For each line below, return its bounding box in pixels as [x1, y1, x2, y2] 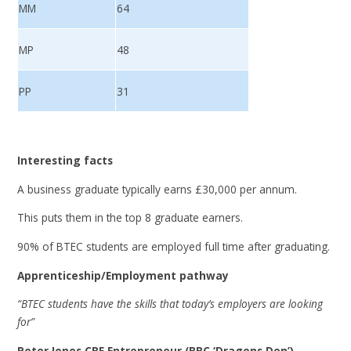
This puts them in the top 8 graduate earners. [17, 210, 244, 226]
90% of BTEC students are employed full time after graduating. [17, 238, 331, 254]
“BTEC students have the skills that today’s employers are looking [17, 296, 324, 312]
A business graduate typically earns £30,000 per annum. [17, 181, 301, 197]
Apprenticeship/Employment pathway [17, 267, 230, 283]
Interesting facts [17, 153, 114, 168]
